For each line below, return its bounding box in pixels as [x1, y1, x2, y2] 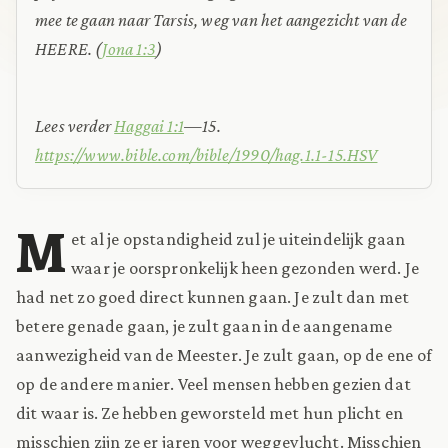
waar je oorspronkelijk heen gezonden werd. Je [71, 257, 419, 278]
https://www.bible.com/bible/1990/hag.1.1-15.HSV [35, 144, 378, 165]
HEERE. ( [35, 38, 103, 59]
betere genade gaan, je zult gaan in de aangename [16, 315, 393, 336]
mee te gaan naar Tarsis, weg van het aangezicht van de [35, 9, 407, 30]
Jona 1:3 [102, 38, 156, 59]
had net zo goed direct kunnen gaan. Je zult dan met [16, 286, 410, 307]
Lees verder [35, 115, 115, 136]
